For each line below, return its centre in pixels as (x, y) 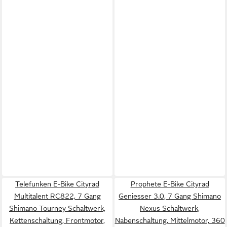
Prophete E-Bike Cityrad (170, 184)
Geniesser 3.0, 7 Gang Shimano (170, 196)
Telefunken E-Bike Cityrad (57, 184)
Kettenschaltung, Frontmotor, (57, 220)
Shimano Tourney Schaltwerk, (57, 208)
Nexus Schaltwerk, (170, 208)
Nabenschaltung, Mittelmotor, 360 (170, 220)
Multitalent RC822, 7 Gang (57, 196)
